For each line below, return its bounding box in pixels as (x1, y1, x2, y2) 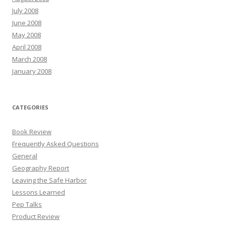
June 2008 (12, 18, 41, 27)
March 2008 (12, 54, 47, 64)
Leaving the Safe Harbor (12, 175, 87, 185)
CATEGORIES (12, 103, 48, 111)
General (12, 151, 37, 160)
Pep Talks (12, 199, 42, 209)
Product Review (12, 211, 60, 221)
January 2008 (12, 66, 51, 76)
